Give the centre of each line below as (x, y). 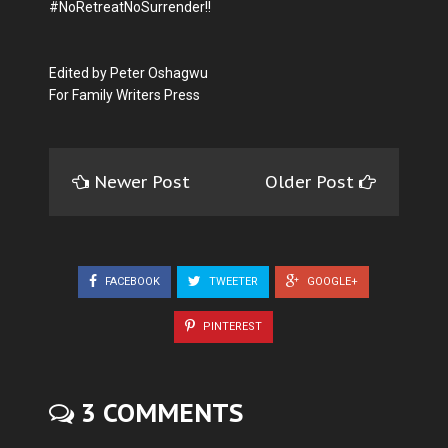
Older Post (312, 182)
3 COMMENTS (158, 412)
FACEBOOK (131, 282)
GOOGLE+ (331, 282)
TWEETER (232, 282)
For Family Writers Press (124, 95)
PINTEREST (231, 326)
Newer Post (142, 182)
